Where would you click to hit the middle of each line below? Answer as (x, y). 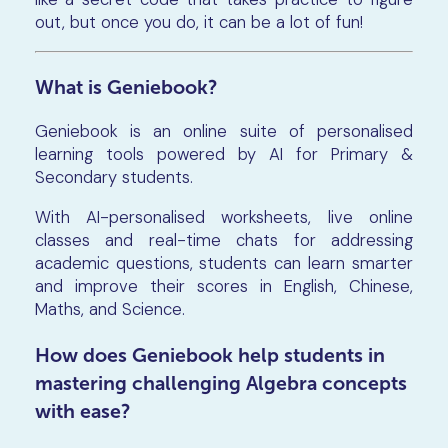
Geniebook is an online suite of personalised (224, 131)
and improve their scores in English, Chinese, (224, 286)
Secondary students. (113, 177)
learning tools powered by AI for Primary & (224, 154)
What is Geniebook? (126, 86)
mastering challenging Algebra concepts (220, 382)
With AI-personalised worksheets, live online (224, 217)
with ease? (82, 410)
